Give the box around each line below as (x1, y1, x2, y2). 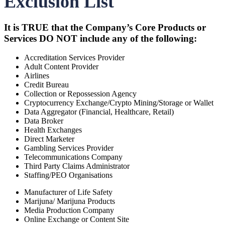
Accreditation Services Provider (24, 53, 125, 62)
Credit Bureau (24, 80, 69, 89)
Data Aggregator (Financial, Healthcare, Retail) (24, 107, 174, 117)
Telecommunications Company (24, 153, 123, 162)
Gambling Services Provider (24, 144, 114, 153)
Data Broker (24, 117, 63, 126)
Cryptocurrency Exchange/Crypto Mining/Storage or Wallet (24, 98, 213, 107)
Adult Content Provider (24, 62, 98, 71)
